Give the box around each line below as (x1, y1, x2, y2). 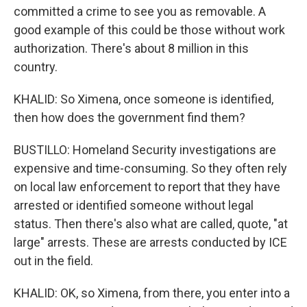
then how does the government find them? (14, 110, 245, 125)
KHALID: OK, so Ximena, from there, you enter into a (14, 286, 290, 300)
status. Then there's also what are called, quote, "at (14, 217, 288, 231)
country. (14, 60, 58, 74)
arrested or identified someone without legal (14, 198, 254, 212)
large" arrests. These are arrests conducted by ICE (14, 235, 287, 249)
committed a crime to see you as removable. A (14, 4, 266, 19)
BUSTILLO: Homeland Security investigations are (14, 143, 276, 157)
